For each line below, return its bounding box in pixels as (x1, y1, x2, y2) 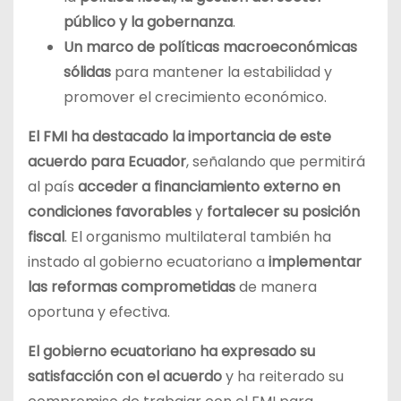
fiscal (28, 226, 64, 248)
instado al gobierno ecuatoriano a (28, 252, 269, 273)
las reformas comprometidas (28, 277, 235, 298)
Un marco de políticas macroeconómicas (64, 37, 357, 58)
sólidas (64, 62, 111, 83)
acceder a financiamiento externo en (78, 176, 340, 198)
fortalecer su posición (207, 201, 360, 223)
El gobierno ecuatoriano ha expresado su (28, 341, 315, 363)
